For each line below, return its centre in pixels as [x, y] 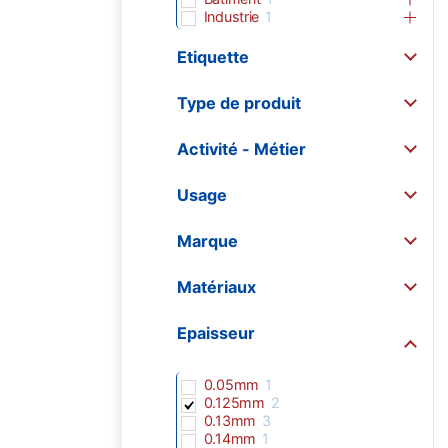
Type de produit [239, 103]
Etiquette [213, 57]
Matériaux [216, 287]
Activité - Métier [241, 149]
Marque [207, 241]
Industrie [231, 16]
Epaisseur [216, 333]
